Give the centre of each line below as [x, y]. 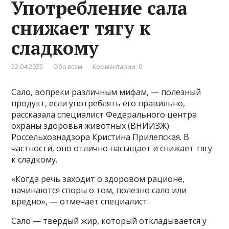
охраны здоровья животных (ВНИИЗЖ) [90, 125]
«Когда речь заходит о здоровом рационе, [98, 179]
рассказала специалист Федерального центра [104, 114]
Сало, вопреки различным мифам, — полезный [106, 92]
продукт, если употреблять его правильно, [98, 103]
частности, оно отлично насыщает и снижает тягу [112, 148]
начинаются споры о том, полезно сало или [99, 190]
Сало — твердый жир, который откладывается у [109, 221]
